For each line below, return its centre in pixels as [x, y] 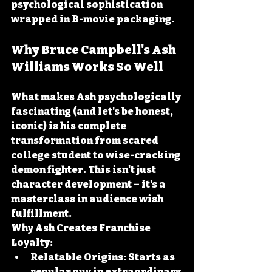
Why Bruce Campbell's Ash [94, 50]
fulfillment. [41, 213]
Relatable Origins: [78, 257]
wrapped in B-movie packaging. [93, 19]
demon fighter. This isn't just [84, 170]
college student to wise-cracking [97, 155]
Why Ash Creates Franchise [82, 228]
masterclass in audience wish [88, 199]
